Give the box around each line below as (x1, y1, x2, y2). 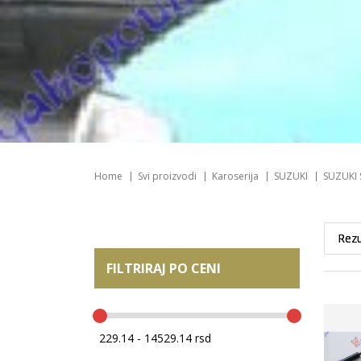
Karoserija (212, 168, 259, 183)
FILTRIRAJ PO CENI (106, 259, 221, 277)
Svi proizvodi (138, 168, 197, 183)
